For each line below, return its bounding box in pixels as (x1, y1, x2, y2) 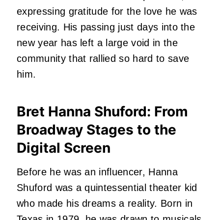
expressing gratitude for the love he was (17, 5, 197, 17)
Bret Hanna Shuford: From (17, 103, 188, 120)
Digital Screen (17, 139, 110, 156)
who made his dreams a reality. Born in (17, 197, 193, 209)
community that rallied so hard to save (17, 53, 190, 64)
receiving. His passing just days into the (17, 21, 195, 32)
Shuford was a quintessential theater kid (17, 182, 197, 193)
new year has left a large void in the (17, 37, 178, 48)
